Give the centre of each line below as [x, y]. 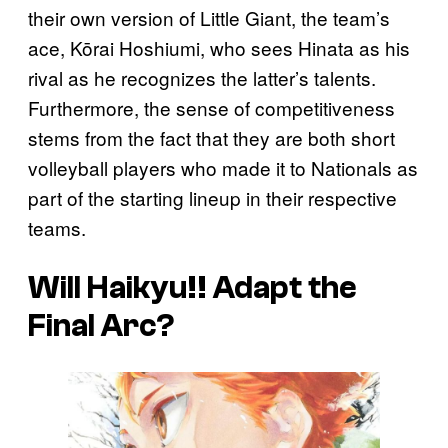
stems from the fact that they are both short [211, 137]
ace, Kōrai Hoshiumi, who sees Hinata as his [219, 47]
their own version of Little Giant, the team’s [209, 17]
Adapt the [282, 288]
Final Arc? [101, 326]
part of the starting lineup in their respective [212, 197]
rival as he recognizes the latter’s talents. [202, 77]
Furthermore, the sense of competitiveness [211, 107]
